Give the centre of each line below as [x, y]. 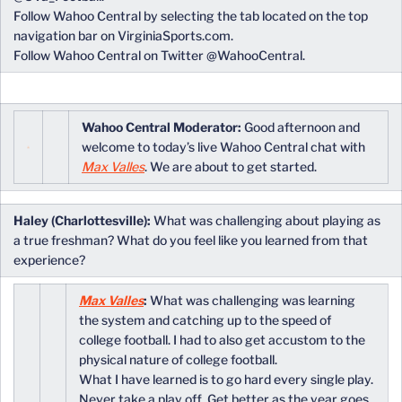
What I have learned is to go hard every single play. [226, 379]
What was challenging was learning [251, 300]
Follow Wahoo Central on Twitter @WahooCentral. [159, 55]
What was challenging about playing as [266, 220]
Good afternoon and [301, 127]
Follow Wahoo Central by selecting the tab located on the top [191, 16]
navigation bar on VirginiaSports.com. [123, 35]
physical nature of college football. [178, 359]
